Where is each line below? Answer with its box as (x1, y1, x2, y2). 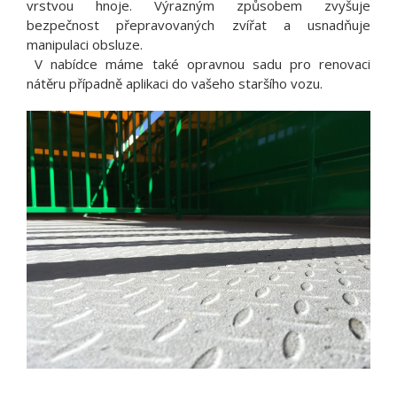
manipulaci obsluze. (27, 35, 143, 54)
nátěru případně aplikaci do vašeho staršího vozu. (27, 74, 323, 93)
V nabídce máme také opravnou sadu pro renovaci (27, 55, 370, 74)
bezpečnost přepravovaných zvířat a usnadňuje (27, 16, 370, 35)
